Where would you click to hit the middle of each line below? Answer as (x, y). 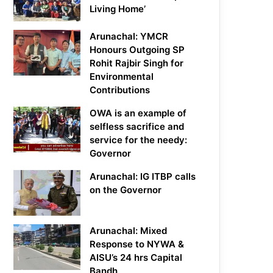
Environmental (122, 77)
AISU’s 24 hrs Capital (136, 258)
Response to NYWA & (137, 244)
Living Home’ (118, 9)
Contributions (120, 90)
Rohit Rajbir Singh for (137, 63)
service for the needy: (139, 140)
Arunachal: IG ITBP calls (143, 177)
